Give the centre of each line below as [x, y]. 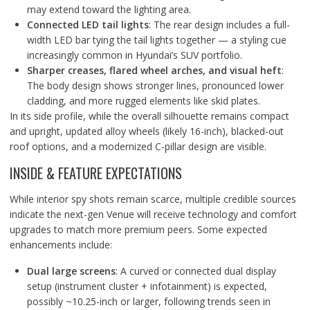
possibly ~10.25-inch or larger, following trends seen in [148, 301]
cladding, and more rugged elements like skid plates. [143, 101]
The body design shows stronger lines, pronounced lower [155, 85]
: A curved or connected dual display [195, 271]
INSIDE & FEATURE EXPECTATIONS [95, 173]
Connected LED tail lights [88, 25]
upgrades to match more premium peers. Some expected [138, 229]
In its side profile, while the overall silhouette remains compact [149, 116]
